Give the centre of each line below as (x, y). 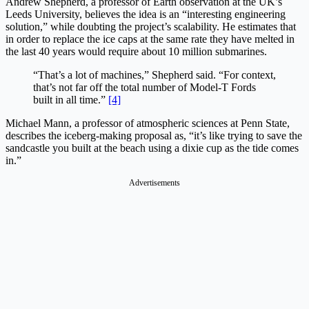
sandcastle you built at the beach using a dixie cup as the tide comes (152, 148)
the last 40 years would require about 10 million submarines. (138, 51)
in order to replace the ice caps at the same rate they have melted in (150, 39)
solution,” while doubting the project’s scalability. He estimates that (151, 26)
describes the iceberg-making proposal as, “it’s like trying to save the (154, 135)
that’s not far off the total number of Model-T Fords (144, 87)
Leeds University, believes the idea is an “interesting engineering (146, 14)
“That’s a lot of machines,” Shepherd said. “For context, (154, 74)
